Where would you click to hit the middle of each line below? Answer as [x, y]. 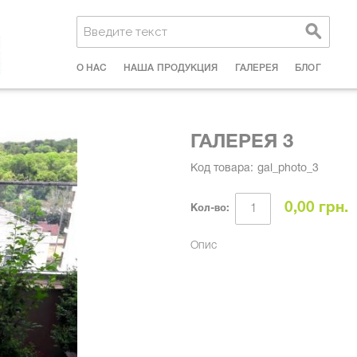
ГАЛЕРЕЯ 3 [242, 143]
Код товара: [222, 169]
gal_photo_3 [288, 169]
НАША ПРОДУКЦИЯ [171, 68]
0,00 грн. [316, 208]
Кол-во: [210, 209]
